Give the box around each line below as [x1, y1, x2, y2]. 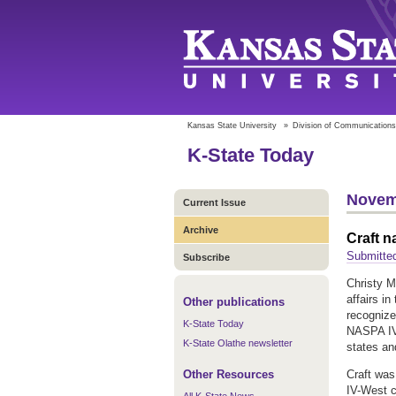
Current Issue [183, 197, 246, 208]
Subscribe [183, 252, 230, 263]
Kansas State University [187, 121, 277, 130]
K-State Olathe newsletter [183, 338, 293, 348]
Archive [183, 225, 218, 235]
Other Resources [183, 368, 274, 381]
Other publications [183, 295, 285, 308]
